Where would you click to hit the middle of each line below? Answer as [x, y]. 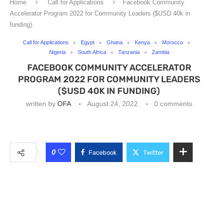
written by [42, 104]
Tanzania [129, 52]
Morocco [173, 42]
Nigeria [57, 52]
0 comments [173, 104]
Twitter [153, 153]
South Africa [92, 52]
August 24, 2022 [112, 104]
